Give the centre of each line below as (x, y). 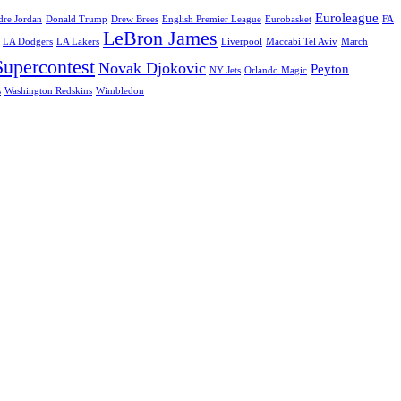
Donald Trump (77, 19)
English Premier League (212, 19)
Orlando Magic (276, 70)
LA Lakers (78, 41)
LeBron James (160, 38)
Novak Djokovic (152, 68)
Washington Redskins (48, 90)
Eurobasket (288, 19)
